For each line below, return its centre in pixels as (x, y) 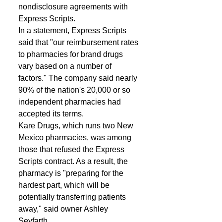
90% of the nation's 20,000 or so (75, 90)
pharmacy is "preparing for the (72, 173)
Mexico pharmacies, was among (76, 138)
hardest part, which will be (65, 185)
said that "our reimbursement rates (79, 42)
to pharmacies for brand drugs (72, 54)
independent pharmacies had (71, 102)
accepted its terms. (53, 114)
